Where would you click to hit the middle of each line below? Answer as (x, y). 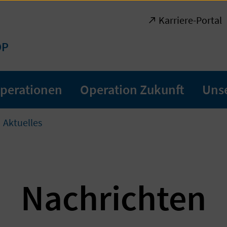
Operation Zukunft (132, 89)
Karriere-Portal (190, 20)
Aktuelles (23, 122)
